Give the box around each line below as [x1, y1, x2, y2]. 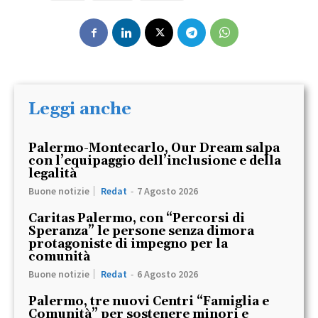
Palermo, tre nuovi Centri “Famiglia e [28, 294, 269, 310]
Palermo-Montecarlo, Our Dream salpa [28, 141, 280, 157]
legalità [28, 166, 77, 182]
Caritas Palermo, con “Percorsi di [28, 211, 245, 227]
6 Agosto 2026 [137, 268, 198, 281]
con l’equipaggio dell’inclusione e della [28, 153, 281, 170]
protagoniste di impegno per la [28, 236, 228, 253]
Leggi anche [28, 99, 131, 121]
